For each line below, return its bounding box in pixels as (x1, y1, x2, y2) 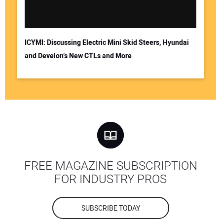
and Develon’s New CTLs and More (24, 50, 132, 61)
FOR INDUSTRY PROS (54, 171, 167, 188)
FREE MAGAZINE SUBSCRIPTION (24, 157, 197, 175)
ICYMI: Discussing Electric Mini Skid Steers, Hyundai (24, 37, 189, 48)
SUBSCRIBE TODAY (81, 203, 140, 214)
